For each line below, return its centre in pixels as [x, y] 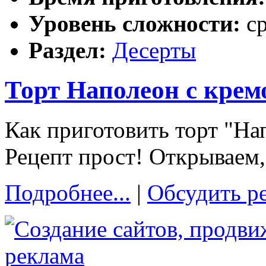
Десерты [154, 50]
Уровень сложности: [137, 23]
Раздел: [70, 50]
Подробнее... [68, 192]
